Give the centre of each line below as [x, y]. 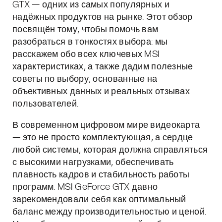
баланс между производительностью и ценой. [110, 212]
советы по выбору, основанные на [85, 79]
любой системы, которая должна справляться [110, 150]
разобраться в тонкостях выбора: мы [90, 42]
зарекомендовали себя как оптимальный [99, 200]
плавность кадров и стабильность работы [101, 175]
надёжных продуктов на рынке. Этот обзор [103, 17]
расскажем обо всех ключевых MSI [86, 55]
